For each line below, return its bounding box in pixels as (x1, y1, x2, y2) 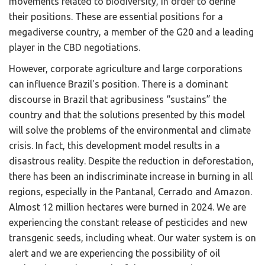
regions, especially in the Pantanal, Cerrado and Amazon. (9, 186, 252, 198)
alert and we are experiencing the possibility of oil (9, 248, 220, 259)
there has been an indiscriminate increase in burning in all (9, 171, 253, 182)
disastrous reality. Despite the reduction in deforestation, (9, 156, 254, 167)
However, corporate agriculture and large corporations (9, 63, 243, 75)
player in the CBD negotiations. (9, 42, 140, 53)
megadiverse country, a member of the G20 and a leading (9, 27, 254, 38)
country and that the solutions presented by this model (9, 109, 245, 121)
